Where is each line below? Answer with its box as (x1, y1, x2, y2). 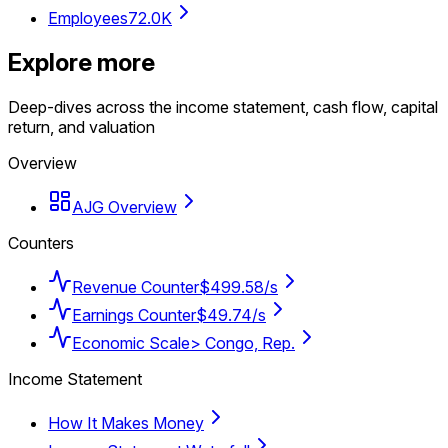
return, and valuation (8, 116, 155, 137)
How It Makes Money (48, 412, 204, 433)
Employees (48, 7, 128, 28)
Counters (8, 232, 74, 253)
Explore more (8, 47, 155, 77)
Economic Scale (72, 332, 190, 353)
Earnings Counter (72, 304, 196, 325)
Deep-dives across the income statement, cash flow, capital (8, 96, 438, 117)
